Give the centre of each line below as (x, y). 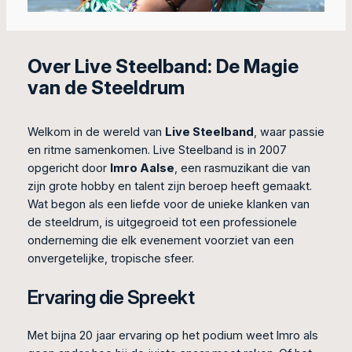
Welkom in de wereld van (96, 132)
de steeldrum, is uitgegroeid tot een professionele (162, 222)
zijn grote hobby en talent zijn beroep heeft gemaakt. (169, 186)
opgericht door (68, 168)
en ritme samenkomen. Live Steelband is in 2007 (157, 150)
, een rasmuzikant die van (242, 168)
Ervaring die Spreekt (111, 297)
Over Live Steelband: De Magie (163, 66)
